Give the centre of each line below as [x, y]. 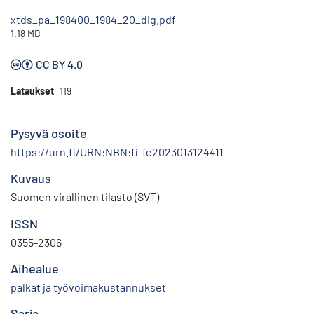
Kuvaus [31, 178]
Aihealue [35, 269]
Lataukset [32, 91]
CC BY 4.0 [59, 64]
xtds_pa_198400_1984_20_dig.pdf [93, 20]
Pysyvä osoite [49, 134]
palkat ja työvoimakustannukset [88, 287]
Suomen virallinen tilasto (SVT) [85, 197]
